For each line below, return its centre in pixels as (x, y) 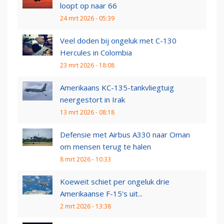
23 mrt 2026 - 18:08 (87, 65)
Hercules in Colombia (96, 53)
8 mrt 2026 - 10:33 (85, 159)
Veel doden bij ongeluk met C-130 (118, 41)
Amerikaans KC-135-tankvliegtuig (117, 88)
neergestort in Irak (92, 100)
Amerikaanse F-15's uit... (101, 194)
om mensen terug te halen (105, 147)
